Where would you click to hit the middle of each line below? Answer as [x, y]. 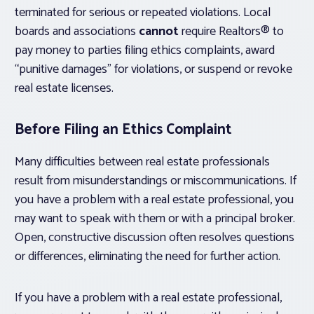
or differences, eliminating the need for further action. [148, 257]
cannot [159, 32]
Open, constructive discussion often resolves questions [155, 238]
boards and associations [77, 32]
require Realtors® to [231, 32]
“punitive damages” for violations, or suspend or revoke [153, 70]
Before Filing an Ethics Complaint [123, 130]
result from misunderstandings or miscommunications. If [156, 181]
